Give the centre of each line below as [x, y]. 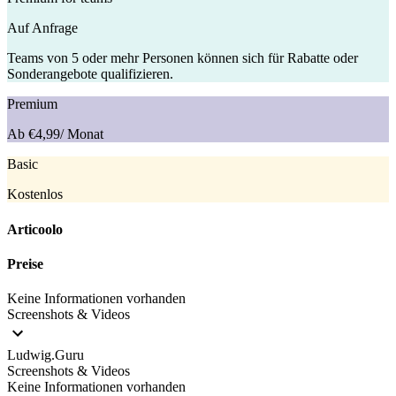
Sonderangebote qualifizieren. [90, 74]
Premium [32, 104]
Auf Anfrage [42, 28]
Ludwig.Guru [46, 355]
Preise [25, 264]
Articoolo [35, 229]
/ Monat [82, 134]
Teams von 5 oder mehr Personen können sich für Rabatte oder [183, 58]
